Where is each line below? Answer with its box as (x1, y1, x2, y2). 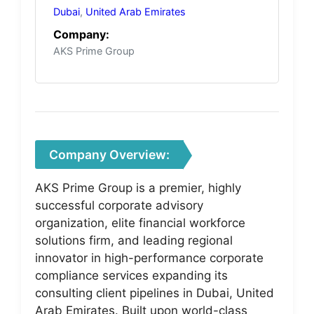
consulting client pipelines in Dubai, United (35, 285, 274, 300)
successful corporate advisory (35, 198, 203, 212)
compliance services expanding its (35, 268, 228, 282)
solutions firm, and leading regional (35, 233, 233, 247)
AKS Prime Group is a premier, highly (35, 180, 241, 195)
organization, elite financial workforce (35, 215, 245, 230)
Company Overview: (49, 146, 170, 162)
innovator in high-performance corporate (35, 250, 264, 265)
